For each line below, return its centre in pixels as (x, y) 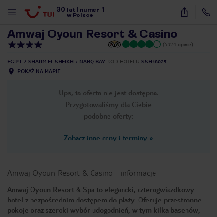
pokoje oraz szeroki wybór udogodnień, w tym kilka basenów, (104, 210)
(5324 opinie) (178, 44)
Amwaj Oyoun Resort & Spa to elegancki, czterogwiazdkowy (101, 189)
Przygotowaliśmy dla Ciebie (108, 104)
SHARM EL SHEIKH (51, 61)
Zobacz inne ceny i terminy (106, 138)
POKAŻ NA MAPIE (39, 71)
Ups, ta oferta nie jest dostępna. (108, 93)
